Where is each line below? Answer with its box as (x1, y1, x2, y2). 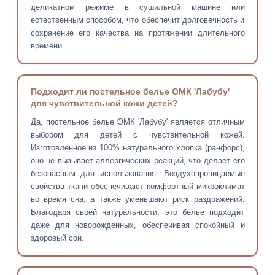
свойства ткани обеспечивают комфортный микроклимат (30, 182, 245, 192)
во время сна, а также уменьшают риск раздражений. (30, 195, 245, 204)
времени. (30, 41, 64, 51)
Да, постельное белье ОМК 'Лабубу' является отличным (30, 117, 245, 127)
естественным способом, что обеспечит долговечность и (30, 15, 245, 25)
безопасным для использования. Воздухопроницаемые (30, 169, 245, 179)
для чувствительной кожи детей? (30, 98, 178, 109)
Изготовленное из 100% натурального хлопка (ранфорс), (30, 143, 245, 153)
